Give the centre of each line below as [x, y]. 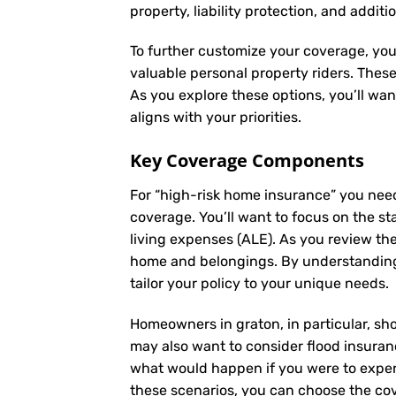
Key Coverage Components [247, 161]
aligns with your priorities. [216, 118]
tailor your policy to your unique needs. [259, 284]
